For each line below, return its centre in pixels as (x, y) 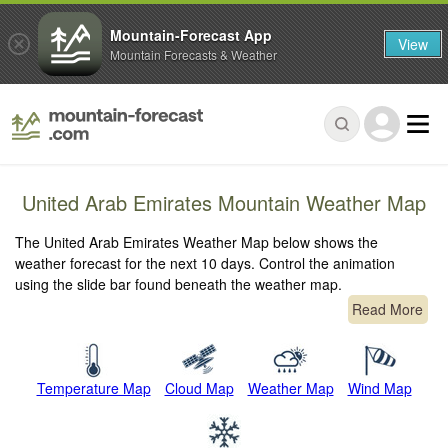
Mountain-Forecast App (191, 34)
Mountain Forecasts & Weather (193, 54)
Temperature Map (93, 388)
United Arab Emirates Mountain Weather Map (224, 203)
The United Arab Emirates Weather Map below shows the (197, 242)
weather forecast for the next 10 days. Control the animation (205, 263)
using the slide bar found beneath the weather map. (179, 284)
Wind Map (379, 388)
